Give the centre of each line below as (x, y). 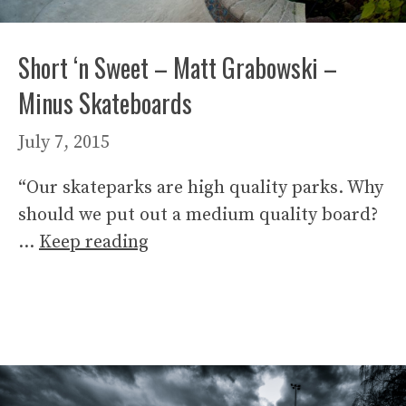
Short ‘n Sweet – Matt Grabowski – (178, 67)
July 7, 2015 (64, 142)
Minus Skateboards (105, 102)
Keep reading (94, 242)
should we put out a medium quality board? (198, 215)
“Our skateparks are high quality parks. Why (201, 188)
